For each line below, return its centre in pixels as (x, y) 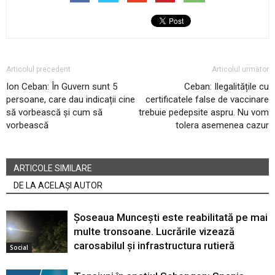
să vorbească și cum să (54, 113)
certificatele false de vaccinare (207, 100)
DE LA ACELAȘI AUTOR (58, 186)
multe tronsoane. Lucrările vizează (154, 232)
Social (19, 248)
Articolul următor (240, 70)
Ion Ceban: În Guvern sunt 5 (62, 87)
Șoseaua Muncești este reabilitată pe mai (171, 218)
